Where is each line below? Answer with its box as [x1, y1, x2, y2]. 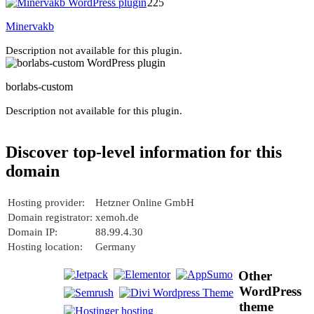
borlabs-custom [6, 80, 73, 93]
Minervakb [6, 20, 54, 32]
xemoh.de [95, 212, 139, 224]
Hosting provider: [8, 197, 85, 209]
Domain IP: [8, 226, 57, 238]
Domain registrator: [8, 212, 93, 224]
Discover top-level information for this [6, 143, 282, 162]
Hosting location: [8, 241, 83, 253]
